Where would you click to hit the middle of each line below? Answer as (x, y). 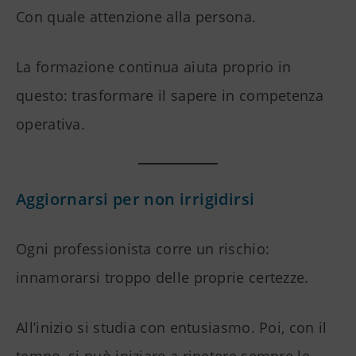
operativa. (51, 124)
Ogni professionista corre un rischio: (143, 249)
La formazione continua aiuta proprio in (154, 67)
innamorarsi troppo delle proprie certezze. (163, 278)
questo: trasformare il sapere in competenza (170, 96)
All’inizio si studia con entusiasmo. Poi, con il (172, 328)
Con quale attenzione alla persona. (136, 17)
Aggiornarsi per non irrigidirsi (135, 199)
